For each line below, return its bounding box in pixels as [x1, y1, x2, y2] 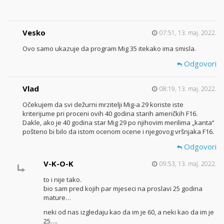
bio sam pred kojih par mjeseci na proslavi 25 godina [43, 184, 202, 193]
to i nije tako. [43, 175, 81, 184]
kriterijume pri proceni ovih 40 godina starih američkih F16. [22, 109, 197, 118]
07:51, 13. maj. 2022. [159, 28, 216, 37]
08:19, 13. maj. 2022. [159, 84, 216, 93]
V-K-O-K [43, 158, 73, 169]
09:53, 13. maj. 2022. [159, 159, 216, 168]
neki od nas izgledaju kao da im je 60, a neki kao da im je [43, 207, 214, 216]
